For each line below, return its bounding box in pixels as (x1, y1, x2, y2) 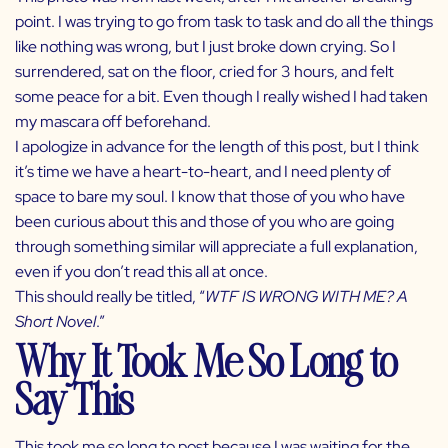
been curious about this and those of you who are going (15, 211, 394, 233)
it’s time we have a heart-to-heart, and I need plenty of (15, 161, 391, 183)
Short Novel (15, 311, 96, 333)
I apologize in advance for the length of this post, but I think (15, 136, 419, 158)
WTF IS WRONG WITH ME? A (205, 286, 408, 308)
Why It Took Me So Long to (15, 332, 397, 390)
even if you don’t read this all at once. (15, 261, 268, 283)
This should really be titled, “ (15, 286, 205, 308)
